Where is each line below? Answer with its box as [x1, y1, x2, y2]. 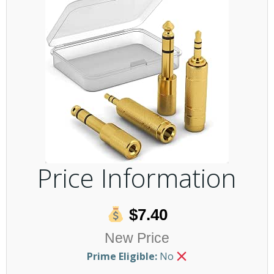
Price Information [37, 160, 237, 195]
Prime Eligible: [86, 250, 157, 263]
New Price [105, 230, 169, 246]
